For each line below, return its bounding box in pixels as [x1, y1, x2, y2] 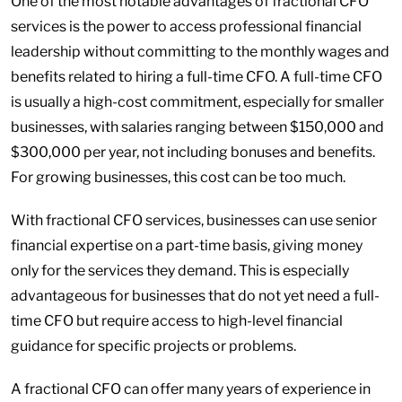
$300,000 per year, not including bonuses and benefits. [11, 144, 375, 161]
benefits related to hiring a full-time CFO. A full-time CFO [11, 68, 382, 85]
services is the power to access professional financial [11, 18, 362, 35]
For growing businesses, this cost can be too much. [11, 169, 345, 186]
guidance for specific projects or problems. [11, 337, 296, 354]
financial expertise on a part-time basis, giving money [11, 237, 363, 254]
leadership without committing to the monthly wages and [11, 43, 389, 60]
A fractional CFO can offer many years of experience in [11, 380, 371, 398]
